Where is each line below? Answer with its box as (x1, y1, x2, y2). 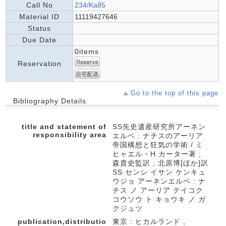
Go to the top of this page (131, 89, 218, 97)
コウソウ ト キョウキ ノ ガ (112, 195, 206, 203)
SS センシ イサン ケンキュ (112, 168, 206, 176)
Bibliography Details (13, 97, 86, 105)
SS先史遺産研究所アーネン (112, 123, 206, 131)
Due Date (22, 36, 56, 44)
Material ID (19, 13, 60, 21)
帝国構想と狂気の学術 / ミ (112, 141, 203, 149)
